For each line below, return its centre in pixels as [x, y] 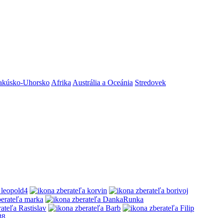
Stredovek [150, 83]
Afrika [61, 83]
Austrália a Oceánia [103, 83]
